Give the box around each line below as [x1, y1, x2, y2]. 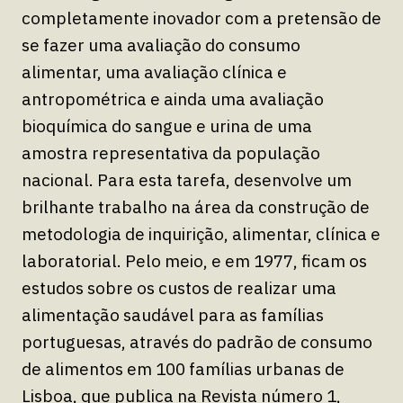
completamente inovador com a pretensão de [22, 6, 381, 29]
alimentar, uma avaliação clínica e [22, 60, 287, 83]
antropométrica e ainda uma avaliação [22, 87, 324, 110]
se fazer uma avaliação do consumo [22, 33, 300, 56]
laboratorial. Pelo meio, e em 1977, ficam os [22, 249, 367, 272]
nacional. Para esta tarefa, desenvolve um [22, 168, 352, 191]
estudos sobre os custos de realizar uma [22, 276, 336, 299]
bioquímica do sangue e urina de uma [22, 114, 312, 137]
